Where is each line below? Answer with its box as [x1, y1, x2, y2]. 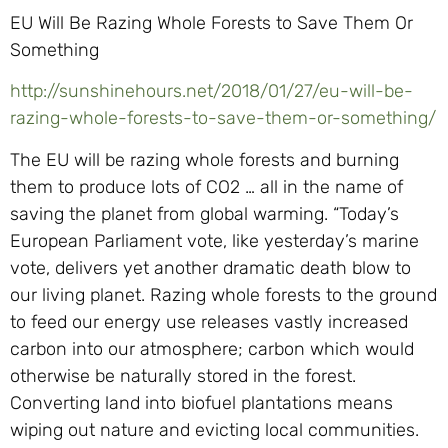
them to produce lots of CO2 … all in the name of [10, 175, 403, 198]
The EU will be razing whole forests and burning [10, 148, 399, 171]
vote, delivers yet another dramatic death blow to [10, 256, 411, 279]
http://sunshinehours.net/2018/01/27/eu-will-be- [10, 80, 413, 103]
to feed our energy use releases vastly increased [10, 310, 408, 333]
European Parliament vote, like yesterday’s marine [10, 229, 419, 252]
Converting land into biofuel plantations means [10, 391, 393, 414]
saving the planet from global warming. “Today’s [10, 202, 399, 225]
